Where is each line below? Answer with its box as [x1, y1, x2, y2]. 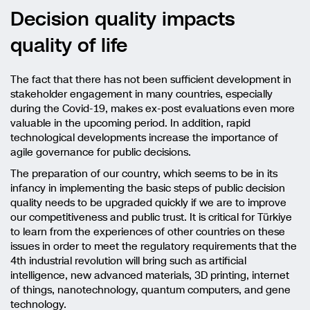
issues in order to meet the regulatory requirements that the [10, 239, 297, 254]
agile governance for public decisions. [10, 145, 191, 160]
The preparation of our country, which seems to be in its [10, 167, 277, 181]
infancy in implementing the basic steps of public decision [10, 181, 285, 196]
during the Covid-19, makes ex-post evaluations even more [10, 102, 295, 116]
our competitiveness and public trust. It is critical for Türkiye [10, 210, 292, 225]
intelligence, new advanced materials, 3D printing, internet [10, 268, 289, 283]
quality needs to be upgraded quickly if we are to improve [10, 196, 286, 210]
